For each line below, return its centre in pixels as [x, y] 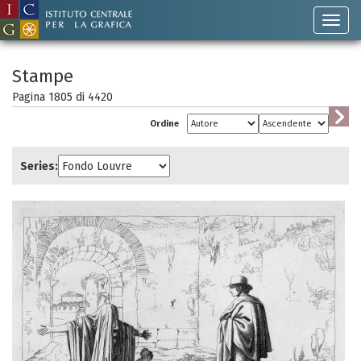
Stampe [43, 76]
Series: [39, 166]
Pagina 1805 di [50, 97]
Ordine [164, 124]
